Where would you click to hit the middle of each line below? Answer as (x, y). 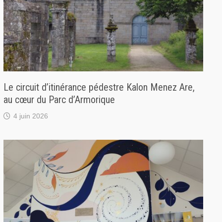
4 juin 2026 (31, 116)
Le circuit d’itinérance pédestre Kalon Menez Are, (99, 87)
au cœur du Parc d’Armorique (59, 100)
